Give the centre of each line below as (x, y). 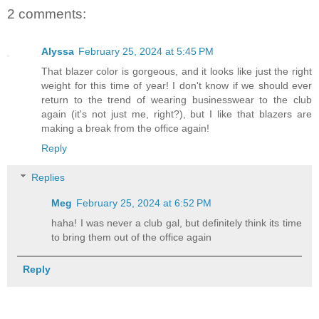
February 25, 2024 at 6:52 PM (144, 203)
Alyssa (58, 51)
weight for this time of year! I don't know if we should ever (177, 85)
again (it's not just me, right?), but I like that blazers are (177, 114)
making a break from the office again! (125, 128)
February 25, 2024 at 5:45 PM (146, 51)
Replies (48, 178)
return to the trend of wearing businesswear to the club (177, 99)
